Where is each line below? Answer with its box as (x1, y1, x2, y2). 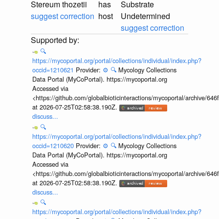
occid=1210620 (32, 140, 76, 150)
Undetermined (121, 10, 170, 22)
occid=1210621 (32, 65, 76, 75)
